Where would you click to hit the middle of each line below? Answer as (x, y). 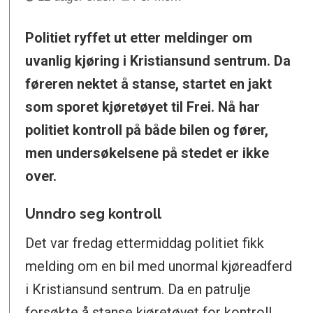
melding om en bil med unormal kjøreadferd (159, 267)
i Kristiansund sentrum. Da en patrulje (138, 290)
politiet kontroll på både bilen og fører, (147, 130)
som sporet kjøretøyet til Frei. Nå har (143, 107)
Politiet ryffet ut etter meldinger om (139, 37)
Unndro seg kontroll (94, 213)
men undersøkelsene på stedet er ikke (147, 153)
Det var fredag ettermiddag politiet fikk (145, 243)
